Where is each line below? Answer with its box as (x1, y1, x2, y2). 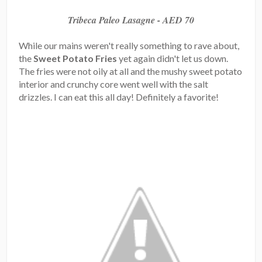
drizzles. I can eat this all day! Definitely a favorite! (19, 91, 219, 103)
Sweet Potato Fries (33, 53, 118, 64)
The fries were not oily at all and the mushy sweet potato (19, 65, 243, 77)
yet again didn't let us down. (117, 53, 229, 64)
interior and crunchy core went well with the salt (19, 78, 209, 90)
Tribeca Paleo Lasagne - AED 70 (68, 13, 194, 27)
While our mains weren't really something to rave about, (19, 40, 240, 51)
